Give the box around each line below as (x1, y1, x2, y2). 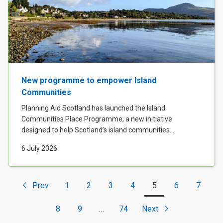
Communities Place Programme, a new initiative (21, 114, 172, 123)
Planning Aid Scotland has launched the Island (21, 104, 165, 112)
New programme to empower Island (21, 75, 156, 85)
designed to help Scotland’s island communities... (21, 125, 174, 134)
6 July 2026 (21, 144, 57, 152)
